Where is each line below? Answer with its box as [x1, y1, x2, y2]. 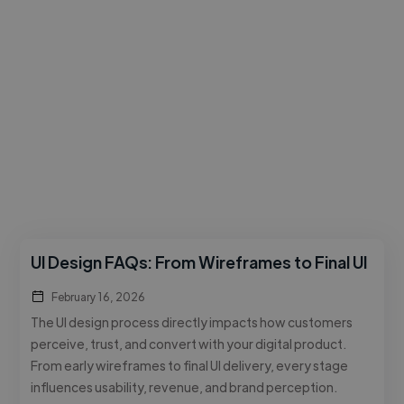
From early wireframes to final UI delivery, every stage [31, 356, 349, 373]
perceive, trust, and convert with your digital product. [31, 335, 347, 352]
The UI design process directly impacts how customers [31, 313, 353, 330]
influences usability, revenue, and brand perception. [31, 378, 338, 395]
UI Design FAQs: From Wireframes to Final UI [31, 251, 368, 272]
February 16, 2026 [51, 289, 146, 304]
